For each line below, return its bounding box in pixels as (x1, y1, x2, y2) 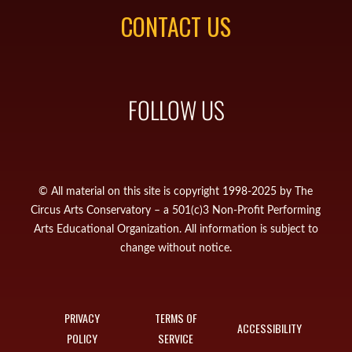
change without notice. (119, 242, 232, 254)
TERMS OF (154, 310, 197, 327)
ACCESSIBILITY (237, 320, 302, 337)
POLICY (67, 330, 98, 347)
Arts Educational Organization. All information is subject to (33, 223, 318, 235)
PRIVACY (64, 310, 101, 327)
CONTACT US (121, 9, 231, 45)
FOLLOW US (127, 92, 225, 128)
